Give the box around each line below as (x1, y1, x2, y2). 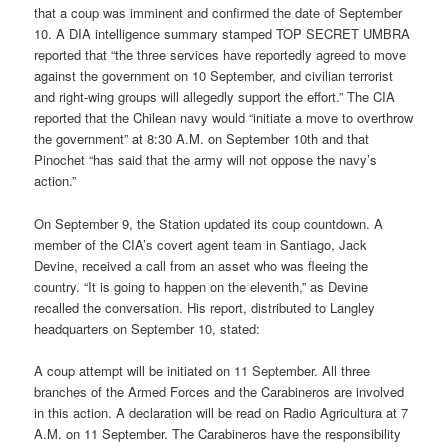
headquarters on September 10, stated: (34, 318, 261, 338)
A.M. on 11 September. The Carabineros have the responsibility (34, 423, 402, 443)
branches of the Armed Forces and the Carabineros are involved (34, 381, 405, 401)
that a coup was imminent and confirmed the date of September (34, 3, 403, 23)
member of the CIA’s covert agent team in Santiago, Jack (34, 234, 368, 254)
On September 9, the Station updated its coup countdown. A (34, 213, 384, 233)
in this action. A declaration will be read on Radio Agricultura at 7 (34, 402, 409, 422)
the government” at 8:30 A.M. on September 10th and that (34, 129, 370, 149)
